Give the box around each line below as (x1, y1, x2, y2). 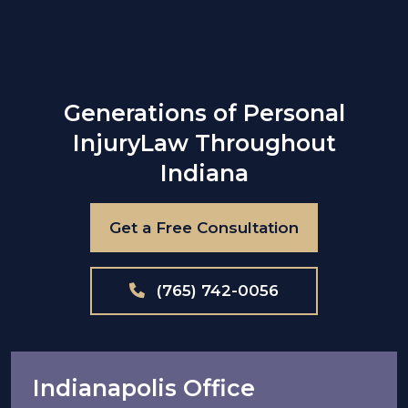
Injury (72, 129, 140, 158)
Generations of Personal (63, 99, 345, 127)
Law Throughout (139, 129, 336, 158)
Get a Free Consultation (109, 218, 299, 237)
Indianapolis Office (33, 374, 255, 403)
